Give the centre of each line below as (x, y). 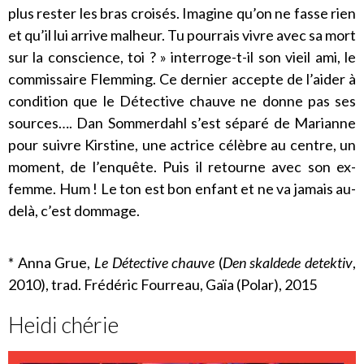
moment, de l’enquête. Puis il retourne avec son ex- (182, 166)
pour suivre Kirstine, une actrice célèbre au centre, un (182, 144)
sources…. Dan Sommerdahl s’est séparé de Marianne (182, 122)
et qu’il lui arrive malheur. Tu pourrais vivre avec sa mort (182, 35)
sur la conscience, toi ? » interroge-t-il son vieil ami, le (182, 56)
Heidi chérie (63, 324)
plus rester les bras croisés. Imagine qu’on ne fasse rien (182, 13)
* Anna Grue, (51, 262)
